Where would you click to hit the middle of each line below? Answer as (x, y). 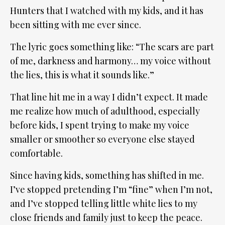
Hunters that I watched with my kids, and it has (107, 11)
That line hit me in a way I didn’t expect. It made (109, 97)
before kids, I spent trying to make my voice (100, 125)
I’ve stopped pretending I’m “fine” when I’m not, (111, 190)
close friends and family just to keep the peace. (106, 218)
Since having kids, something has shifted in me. (107, 176)
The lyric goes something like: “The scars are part (112, 47)
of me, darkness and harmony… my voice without (110, 61)
